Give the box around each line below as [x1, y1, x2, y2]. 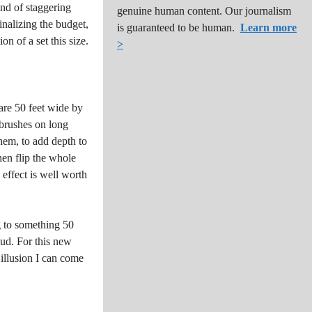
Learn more [240, 22, 297, 33]
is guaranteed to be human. [117, 22, 235, 33]
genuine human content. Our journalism [117, 5, 291, 17]
